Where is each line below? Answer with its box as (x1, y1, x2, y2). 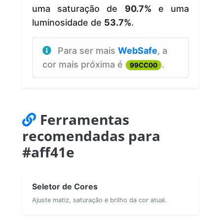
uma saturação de (32, 3, 125, 14)
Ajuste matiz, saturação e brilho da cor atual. (32, 196, 167, 204)
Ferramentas (40, 110, 129, 129)
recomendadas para (22, 126, 160, 145)
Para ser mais (58, 45, 118, 56)
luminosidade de (32, 17, 104, 28)
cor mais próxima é (42, 59, 125, 70)
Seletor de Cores (32, 181, 98, 191)
